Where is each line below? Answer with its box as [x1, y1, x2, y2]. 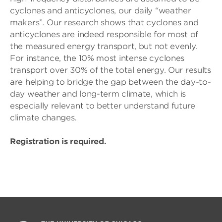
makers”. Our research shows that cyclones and [10, 18, 199, 27]
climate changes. [10, 113, 77, 122]
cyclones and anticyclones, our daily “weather [10, 6, 191, 15]
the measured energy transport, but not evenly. [10, 42, 198, 51]
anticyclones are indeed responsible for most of [10, 30, 198, 39]
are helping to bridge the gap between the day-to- [10, 77, 211, 87]
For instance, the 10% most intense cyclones [10, 54, 185, 63]
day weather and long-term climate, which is [10, 89, 186, 99]
